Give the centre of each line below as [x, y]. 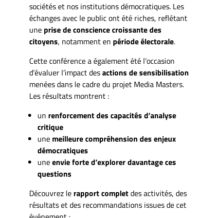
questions [54, 174]
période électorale [143, 42]
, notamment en [85, 42]
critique [50, 127]
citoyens [44, 42]
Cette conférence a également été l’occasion [102, 61]
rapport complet [101, 193]
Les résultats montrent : [69, 96]
